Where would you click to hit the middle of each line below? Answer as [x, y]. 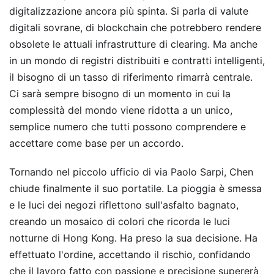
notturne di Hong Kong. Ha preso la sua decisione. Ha [133, 238]
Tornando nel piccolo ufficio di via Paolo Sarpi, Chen [131, 172]
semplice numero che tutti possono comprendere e [128, 127]
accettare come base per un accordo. [96, 143]
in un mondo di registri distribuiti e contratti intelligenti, [137, 61]
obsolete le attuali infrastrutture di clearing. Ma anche [133, 44]
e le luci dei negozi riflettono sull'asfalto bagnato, [124, 205]
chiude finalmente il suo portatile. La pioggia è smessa [135, 189]
